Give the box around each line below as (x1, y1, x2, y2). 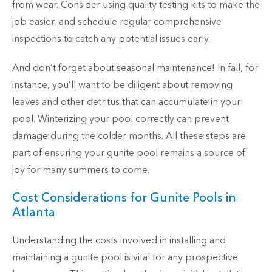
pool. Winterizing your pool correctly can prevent (12, 112, 229, 126)
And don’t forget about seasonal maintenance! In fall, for (12, 61, 258, 75)
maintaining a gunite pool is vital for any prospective (12, 251, 238, 265)
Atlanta (12, 204, 55, 221)
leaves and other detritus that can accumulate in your (12, 95, 240, 109)
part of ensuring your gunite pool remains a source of (12, 146, 245, 160)
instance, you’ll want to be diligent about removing (12, 78, 233, 92)
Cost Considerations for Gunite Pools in (12, 189, 236, 206)
